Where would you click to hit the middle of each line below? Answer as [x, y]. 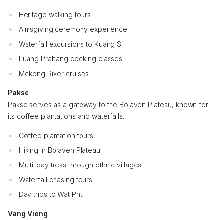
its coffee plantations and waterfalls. [66, 116]
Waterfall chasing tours [55, 179]
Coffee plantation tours [56, 135]
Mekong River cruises [54, 73]
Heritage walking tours [55, 14]
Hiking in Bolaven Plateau [59, 150]
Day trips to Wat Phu [51, 194]
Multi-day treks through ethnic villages [80, 165]
